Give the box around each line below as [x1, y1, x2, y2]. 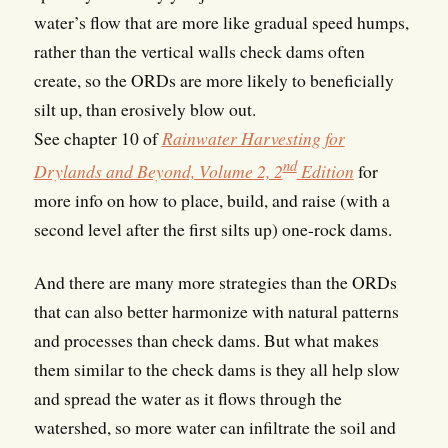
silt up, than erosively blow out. [33, 96, 256, 121]
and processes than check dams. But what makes [33, 327, 379, 352]
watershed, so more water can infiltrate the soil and [33, 414, 396, 439]
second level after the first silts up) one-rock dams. [33, 216, 392, 241]
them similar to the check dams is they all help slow [33, 356, 400, 381]
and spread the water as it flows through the [33, 385, 342, 410]
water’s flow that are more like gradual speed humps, [33, 9, 409, 34]
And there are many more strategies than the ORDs [33, 269, 397, 294]
